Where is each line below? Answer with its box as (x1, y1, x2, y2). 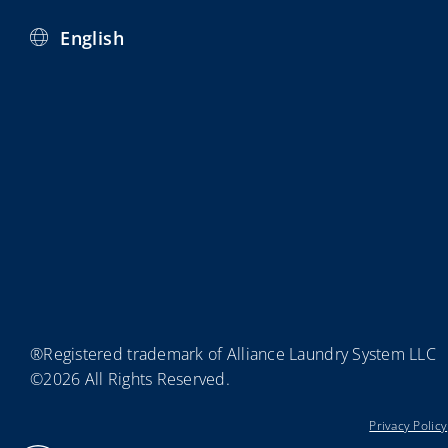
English (60, 25, 124, 50)
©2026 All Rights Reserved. (30, 367, 231, 390)
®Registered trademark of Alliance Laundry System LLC (30, 342, 437, 365)
